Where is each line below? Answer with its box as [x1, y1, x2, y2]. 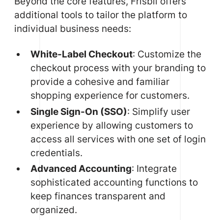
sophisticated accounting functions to [30, 176, 198, 189]
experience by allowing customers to [30, 119, 193, 131]
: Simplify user [127, 105, 191, 117]
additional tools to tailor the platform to [14, 9, 187, 21]
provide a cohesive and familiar [30, 75, 170, 87]
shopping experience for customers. [30, 89, 190, 101]
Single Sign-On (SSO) [30, 105, 128, 117]
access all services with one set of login [30, 133, 206, 145]
